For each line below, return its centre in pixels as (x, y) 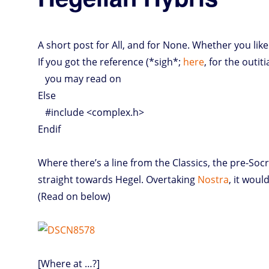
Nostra (213, 179)
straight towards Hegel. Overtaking (118, 179)
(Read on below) (74, 196)
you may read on (80, 78)
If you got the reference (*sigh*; (111, 62)
